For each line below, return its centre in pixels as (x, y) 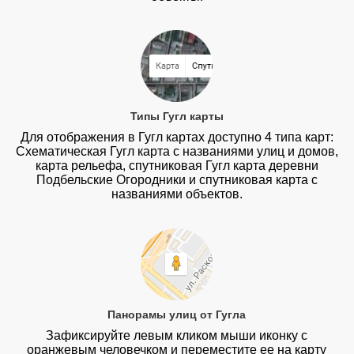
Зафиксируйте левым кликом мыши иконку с (177, 335)
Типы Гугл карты (177, 117)
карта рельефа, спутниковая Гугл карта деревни (177, 166)
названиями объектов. (177, 194)
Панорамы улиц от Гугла (177, 314)
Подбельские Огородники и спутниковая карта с (177, 180)
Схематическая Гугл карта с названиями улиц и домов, (177, 152)
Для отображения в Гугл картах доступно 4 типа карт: (177, 137)
